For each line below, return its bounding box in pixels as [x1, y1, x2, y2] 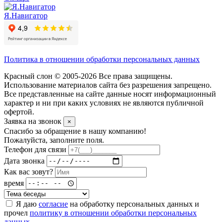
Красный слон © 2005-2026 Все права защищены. [4, 71, 172, 80]
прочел [4, 208, 30, 217]
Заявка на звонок [4, 116, 63, 125]
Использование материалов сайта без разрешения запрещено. [4, 80, 212, 89]
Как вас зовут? [4, 167, 53, 176]
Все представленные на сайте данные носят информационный [4, 89, 216, 98]
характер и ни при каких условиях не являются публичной [4, 98, 204, 107]
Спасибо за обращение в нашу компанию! [4, 126, 146, 135]
